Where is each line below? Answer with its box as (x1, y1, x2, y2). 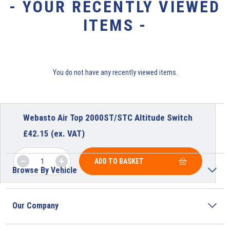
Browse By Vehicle (12, 165, 77, 175)
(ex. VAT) (51, 128, 85, 139)
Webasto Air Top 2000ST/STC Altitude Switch (23, 112, 193, 123)
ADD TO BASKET (94, 157, 144, 165)
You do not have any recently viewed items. (52, 68, 178, 76)
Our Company (12, 200, 59, 210)
